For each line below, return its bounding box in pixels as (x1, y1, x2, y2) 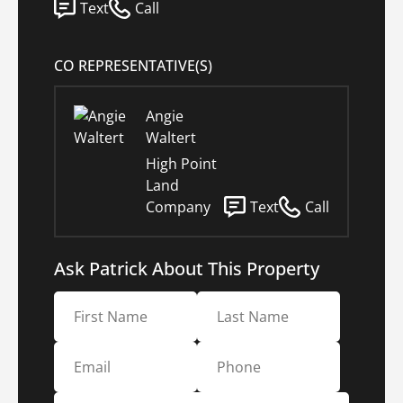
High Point (146, 154, 217, 175)
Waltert (146, 128, 196, 148)
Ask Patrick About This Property (54, 256, 319, 282)
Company (146, 197, 210, 218)
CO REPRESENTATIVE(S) (54, 56, 212, 76)
